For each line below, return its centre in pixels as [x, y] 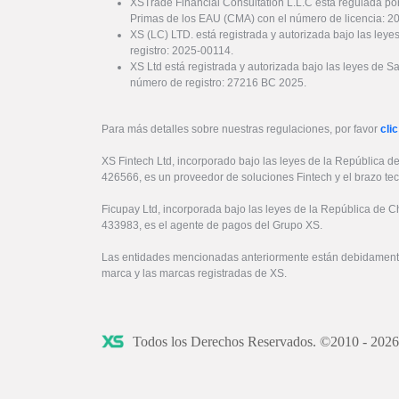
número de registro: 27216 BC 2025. [218, 82]
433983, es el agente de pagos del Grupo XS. [212, 225]
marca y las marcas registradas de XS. [194, 273]
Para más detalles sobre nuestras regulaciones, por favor [241, 129]
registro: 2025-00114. [182, 50]
